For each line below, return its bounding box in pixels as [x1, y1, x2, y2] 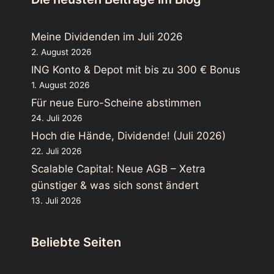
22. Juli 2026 [31, 146, 82, 156]
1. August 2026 [31, 80, 90, 90]
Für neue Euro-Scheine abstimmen [31, 96, 201, 109]
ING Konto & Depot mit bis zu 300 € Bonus [31, 63, 240, 76]
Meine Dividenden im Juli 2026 [31, 30, 183, 43]
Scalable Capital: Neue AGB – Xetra [31, 162, 206, 175]
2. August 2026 [31, 46, 92, 57]
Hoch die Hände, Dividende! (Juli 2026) [31, 129, 226, 142]
